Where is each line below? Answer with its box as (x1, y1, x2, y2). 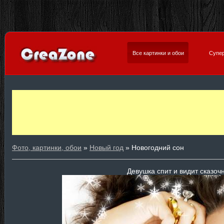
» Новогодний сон (123, 143, 184, 151)
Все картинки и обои (132, 50, 184, 56)
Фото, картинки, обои (12, 143, 81, 151)
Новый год (89, 143, 123, 151)
